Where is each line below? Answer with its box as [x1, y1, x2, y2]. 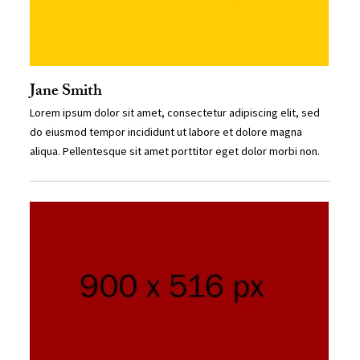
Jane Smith [30, 79, 103, 107]
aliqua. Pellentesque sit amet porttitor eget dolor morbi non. [30, 144, 321, 159]
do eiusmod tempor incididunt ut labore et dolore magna [30, 125, 303, 140]
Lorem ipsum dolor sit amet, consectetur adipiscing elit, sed [30, 105, 321, 121]
